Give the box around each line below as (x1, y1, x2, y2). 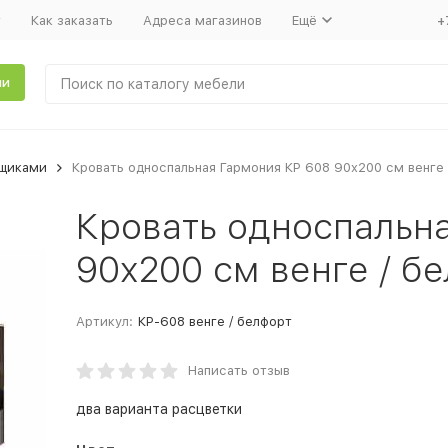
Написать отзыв (187, 363, 290, 378)
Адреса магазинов (142, 12, 262, 28)
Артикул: (75, 314, 133, 329)
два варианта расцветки (75, 401, 242, 417)
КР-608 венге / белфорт (137, 314, 292, 329)
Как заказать (30, 12, 113, 28)
